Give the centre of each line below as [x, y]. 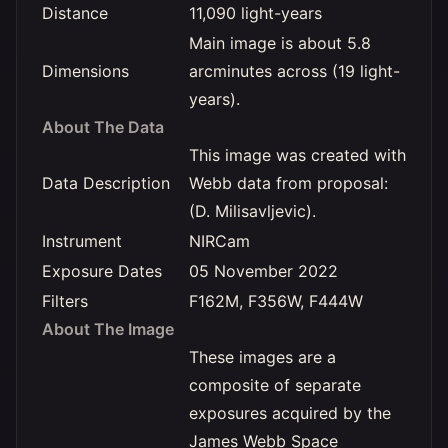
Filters [65, 301]
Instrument [82, 241]
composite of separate [275, 385]
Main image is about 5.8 [280, 43]
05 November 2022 [263, 271]
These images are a [262, 357]
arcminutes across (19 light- [294, 71]
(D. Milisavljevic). [252, 211]
